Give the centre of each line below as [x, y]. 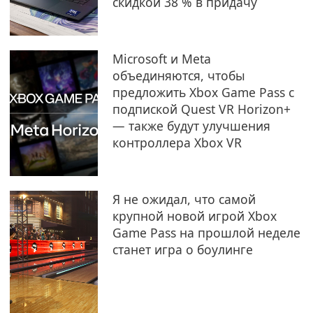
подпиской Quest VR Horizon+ [201, 109]
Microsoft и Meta [161, 59]
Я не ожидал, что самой [184, 199]
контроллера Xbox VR [177, 143]
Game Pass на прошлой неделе [206, 233]
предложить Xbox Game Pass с [203, 92]
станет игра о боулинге [182, 249]
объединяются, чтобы [179, 75]
